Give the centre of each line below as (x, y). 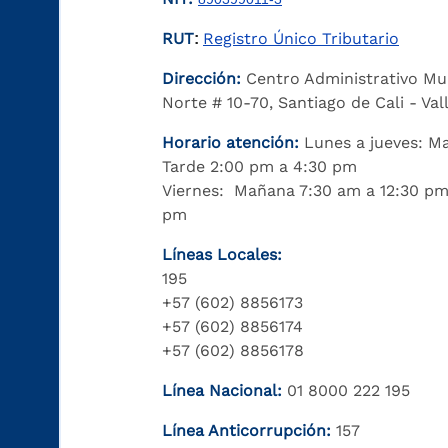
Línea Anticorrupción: (246, 430)
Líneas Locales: (222, 254)
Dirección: (204, 78)
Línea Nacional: (222, 390)
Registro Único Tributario (301, 38)
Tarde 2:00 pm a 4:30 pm (259, 166)
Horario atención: (230, 142)
